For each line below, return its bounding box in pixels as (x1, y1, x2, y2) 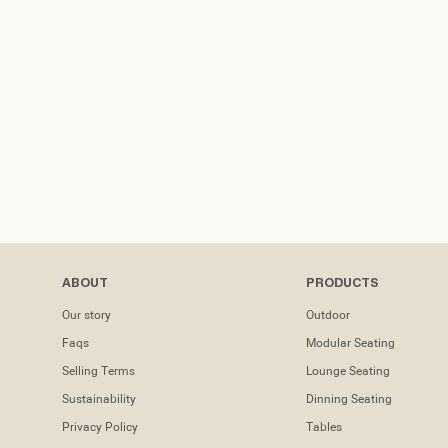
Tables (306, 421, 342, 434)
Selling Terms (62, 365, 135, 378)
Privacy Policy (62, 421, 138, 434)
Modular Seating (306, 337, 395, 350)
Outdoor (306, 309, 350, 322)
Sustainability (62, 393, 136, 406)
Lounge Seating (306, 365, 390, 378)
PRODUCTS (306, 276, 379, 290)
